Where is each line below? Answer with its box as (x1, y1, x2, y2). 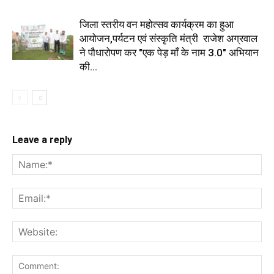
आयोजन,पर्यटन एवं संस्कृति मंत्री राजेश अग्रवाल (80, 32, 257, 45)
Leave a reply (12, 133, 72, 146)
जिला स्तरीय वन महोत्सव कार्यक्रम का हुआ (80, 18, 234, 31)
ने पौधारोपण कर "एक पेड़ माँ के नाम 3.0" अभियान (80, 46, 259, 59)
